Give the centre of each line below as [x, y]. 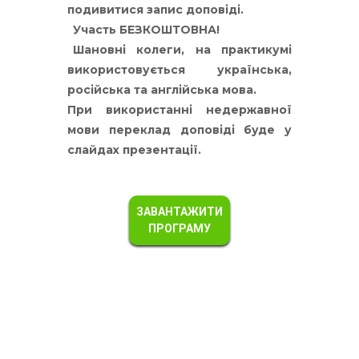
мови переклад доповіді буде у [179, 130]
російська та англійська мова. [162, 90]
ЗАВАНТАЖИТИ [179, 212]
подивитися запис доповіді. [155, 10]
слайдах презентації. [134, 150]
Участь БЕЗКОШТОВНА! [143, 30]
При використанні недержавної [179, 110]
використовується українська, [179, 70]
